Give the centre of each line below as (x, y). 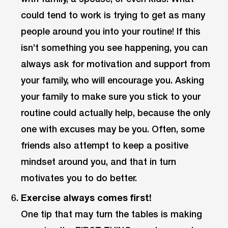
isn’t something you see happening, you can (115, 48)
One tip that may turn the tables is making (112, 214)
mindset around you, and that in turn (99, 162)
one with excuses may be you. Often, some (113, 129)
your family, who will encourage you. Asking (113, 80)
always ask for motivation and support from (116, 64)
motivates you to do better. (79, 178)
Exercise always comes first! (87, 198)
